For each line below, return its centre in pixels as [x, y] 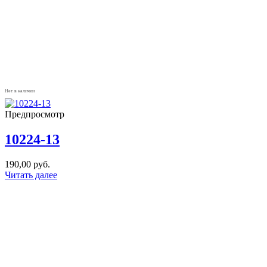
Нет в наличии [20, 91]
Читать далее [31, 175]
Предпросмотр [35, 114]
